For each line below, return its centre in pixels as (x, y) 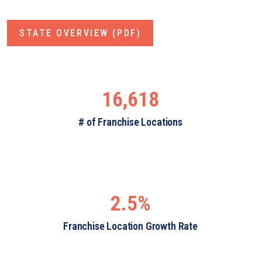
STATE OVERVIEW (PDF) (80, 33)
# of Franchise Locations (130, 122)
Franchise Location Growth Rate (130, 226)
